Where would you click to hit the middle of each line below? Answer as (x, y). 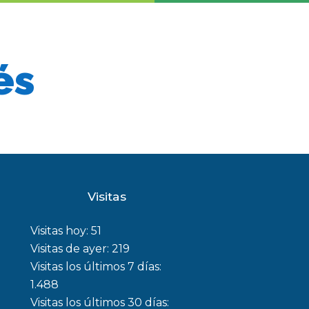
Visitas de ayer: (71, 249)
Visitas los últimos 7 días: (96, 267)
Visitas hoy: (60, 231)
